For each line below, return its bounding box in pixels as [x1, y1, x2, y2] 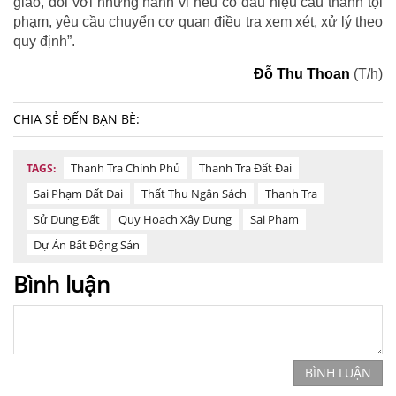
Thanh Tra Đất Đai [199, 159, 292, 176]
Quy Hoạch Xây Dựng [118, 210, 232, 227]
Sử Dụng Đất [34, 210, 100, 227]
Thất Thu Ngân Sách [141, 185, 247, 202]
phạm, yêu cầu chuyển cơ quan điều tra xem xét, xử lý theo [13, 13, 383, 29]
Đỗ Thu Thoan [254, 65, 350, 81]
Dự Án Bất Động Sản [34, 236, 140, 253]
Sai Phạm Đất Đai [34, 185, 123, 202]
